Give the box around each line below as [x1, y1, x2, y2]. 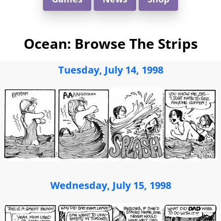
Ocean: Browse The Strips [23, 34, 198, 53]
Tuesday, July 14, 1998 [58, 63, 163, 76]
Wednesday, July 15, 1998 [50, 178, 171, 192]
